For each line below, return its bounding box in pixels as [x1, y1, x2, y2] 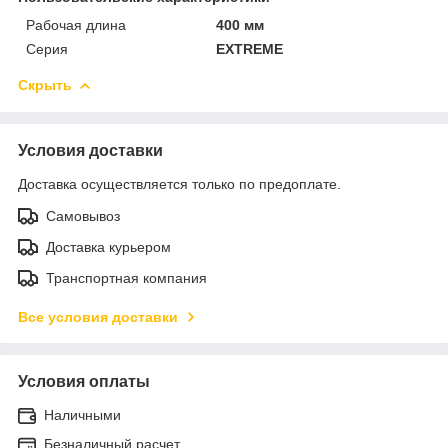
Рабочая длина [26, 16, 126, 33]
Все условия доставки [18, 308, 178, 325]
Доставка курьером [46, 238, 171, 255]
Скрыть [18, 76, 72, 93]
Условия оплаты [18, 372, 150, 390]
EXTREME [216, 40, 284, 57]
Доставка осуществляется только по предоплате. [18, 175, 341, 192]
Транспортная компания [46, 269, 207, 286]
